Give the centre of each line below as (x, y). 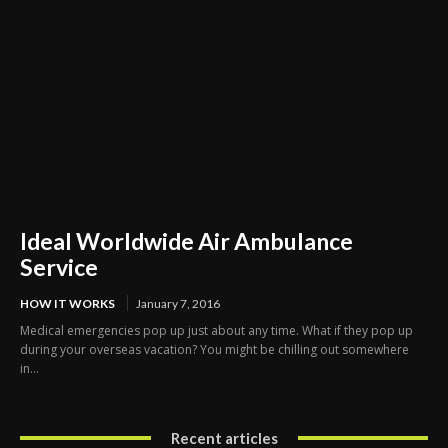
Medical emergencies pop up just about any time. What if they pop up (216, 330)
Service (59, 266)
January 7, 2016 (178, 303)
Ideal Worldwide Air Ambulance (186, 240)
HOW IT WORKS (67, 303)
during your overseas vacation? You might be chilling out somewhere (214, 349)
